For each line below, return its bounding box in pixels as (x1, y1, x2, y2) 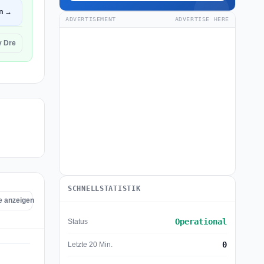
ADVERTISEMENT (65, 16, 116, 22)
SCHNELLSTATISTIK (68, 184, 141, 193)
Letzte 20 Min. (68, 240, 113, 249)
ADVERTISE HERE (174, 16, 229, 22)
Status (68, 217, 88, 226)
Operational (175, 217, 227, 226)
